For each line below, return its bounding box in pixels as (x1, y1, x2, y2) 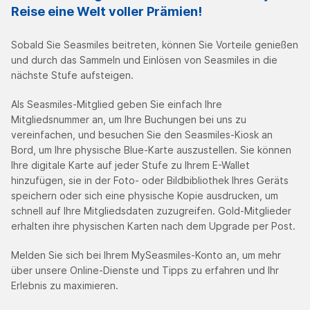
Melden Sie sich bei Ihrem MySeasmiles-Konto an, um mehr (11, 249, 281, 262)
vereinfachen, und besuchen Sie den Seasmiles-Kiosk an (11, 129, 273, 141)
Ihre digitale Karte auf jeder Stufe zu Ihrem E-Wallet (11, 159, 250, 172)
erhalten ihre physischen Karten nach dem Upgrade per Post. (11, 220, 295, 232)
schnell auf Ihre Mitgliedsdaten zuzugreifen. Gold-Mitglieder (11, 205, 291, 217)
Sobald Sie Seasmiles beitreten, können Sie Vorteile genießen (11, 39, 298, 51)
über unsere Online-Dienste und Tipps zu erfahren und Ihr (11, 264, 279, 277)
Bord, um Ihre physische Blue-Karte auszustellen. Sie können (11, 144, 291, 156)
